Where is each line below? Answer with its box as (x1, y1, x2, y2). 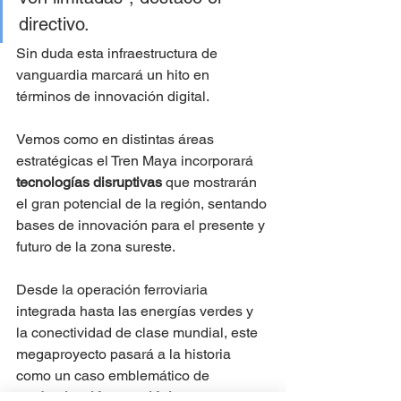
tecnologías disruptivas (16, 174, 162, 192)
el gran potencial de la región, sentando (16, 195, 270, 213)
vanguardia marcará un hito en (16, 66, 213, 84)
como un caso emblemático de (16, 367, 213, 385)
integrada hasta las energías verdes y (16, 303, 257, 320)
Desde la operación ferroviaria (16, 281, 211, 299)
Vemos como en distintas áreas (16, 131, 218, 149)
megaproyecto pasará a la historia (16, 346, 235, 363)
